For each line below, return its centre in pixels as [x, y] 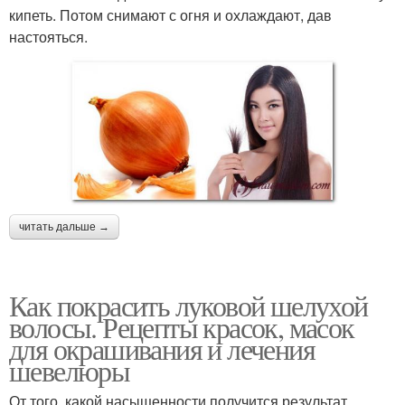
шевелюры [70, 371]
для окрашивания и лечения [162, 349]
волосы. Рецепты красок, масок [182, 327]
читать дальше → [64, 227]
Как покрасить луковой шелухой [188, 306]
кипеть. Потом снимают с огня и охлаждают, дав [170, 14]
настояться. [48, 36]
